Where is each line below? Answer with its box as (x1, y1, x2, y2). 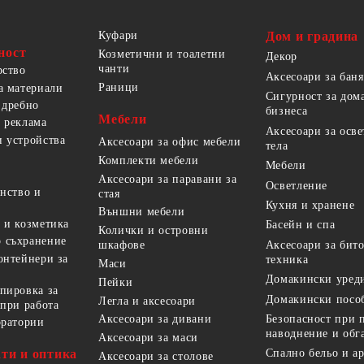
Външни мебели (98, 206, 185, 219)
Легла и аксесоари (98, 294, 196, 307)
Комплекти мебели (98, 154, 199, 167)
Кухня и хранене (265, 198, 355, 211)
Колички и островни (98, 224, 209, 237)
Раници (98, 80, 139, 93)
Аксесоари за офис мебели (98, 136, 241, 149)
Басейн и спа (265, 219, 336, 232)
